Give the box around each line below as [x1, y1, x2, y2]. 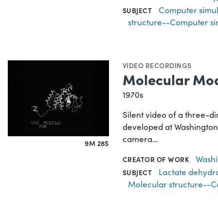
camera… [123, 133, 158, 145]
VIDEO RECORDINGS [123, 60, 192, 71]
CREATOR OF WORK [123, 154, 189, 164]
